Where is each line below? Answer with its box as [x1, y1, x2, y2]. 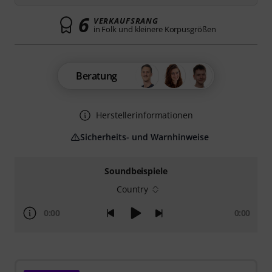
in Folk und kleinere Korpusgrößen [93, 24, 216, 35]
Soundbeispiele [104, 165, 168, 177]
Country [116, 183, 149, 195]
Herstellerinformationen [96, 109, 193, 121]
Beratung [76, 69, 117, 83]
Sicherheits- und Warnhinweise [80, 131, 209, 143]
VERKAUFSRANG [93, 15, 159, 26]
